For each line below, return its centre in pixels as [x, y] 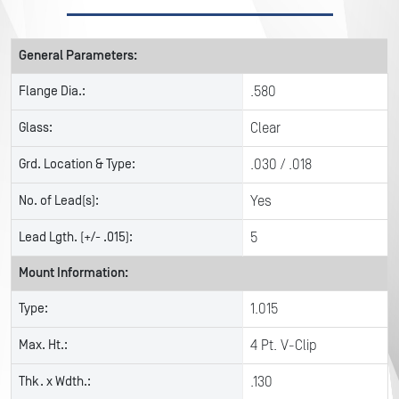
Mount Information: [73, 273]
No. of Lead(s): [59, 201]
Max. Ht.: [43, 345]
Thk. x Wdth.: [55, 382]
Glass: [36, 128]
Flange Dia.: [52, 91]
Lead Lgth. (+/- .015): [76, 237]
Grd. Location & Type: [77, 164]
